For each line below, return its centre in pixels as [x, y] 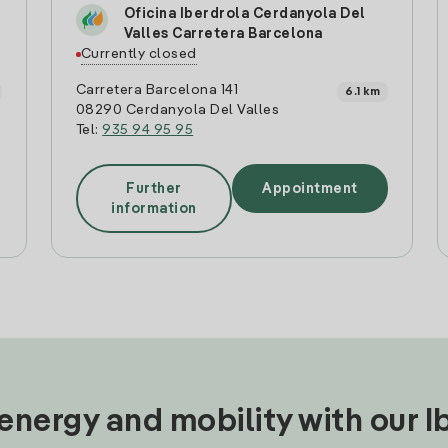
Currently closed [138, 54]
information [154, 208]
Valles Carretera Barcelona [223, 34]
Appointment [310, 188]
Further [154, 188]
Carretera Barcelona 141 [157, 90]
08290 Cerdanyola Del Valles [177, 110]
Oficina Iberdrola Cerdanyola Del [244, 14]
